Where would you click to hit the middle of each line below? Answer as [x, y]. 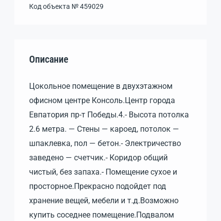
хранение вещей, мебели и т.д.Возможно [104, 200]
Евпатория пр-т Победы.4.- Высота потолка [109, 114]
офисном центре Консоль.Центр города [102, 100]
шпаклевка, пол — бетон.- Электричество [105, 143]
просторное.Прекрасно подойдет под [98, 186]
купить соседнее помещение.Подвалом [102, 215]
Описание [49, 59]
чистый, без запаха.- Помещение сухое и [103, 172]
